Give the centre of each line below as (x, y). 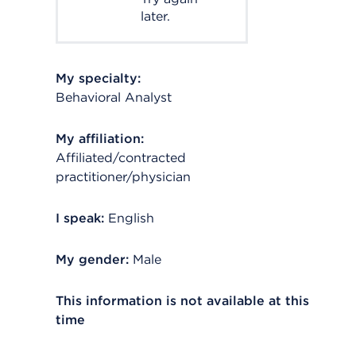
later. (155, 16)
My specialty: (98, 78)
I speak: (80, 218)
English (131, 218)
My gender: (92, 259)
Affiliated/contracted (121, 158)
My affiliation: (100, 139)
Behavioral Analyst (114, 97)
